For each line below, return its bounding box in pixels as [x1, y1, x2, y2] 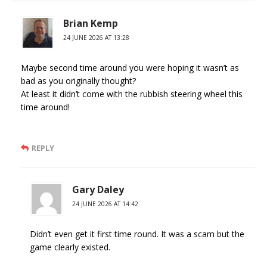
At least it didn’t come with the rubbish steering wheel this [21, 88, 243, 100]
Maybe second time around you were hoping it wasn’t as [21, 62, 239, 74]
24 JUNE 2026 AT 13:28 [63, 33, 129, 42]
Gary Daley [72, 183, 124, 197]
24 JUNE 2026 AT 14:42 [72, 200, 138, 209]
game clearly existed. [30, 241, 110, 253]
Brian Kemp [63, 17, 118, 30]
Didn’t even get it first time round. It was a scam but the [30, 228, 244, 240]
